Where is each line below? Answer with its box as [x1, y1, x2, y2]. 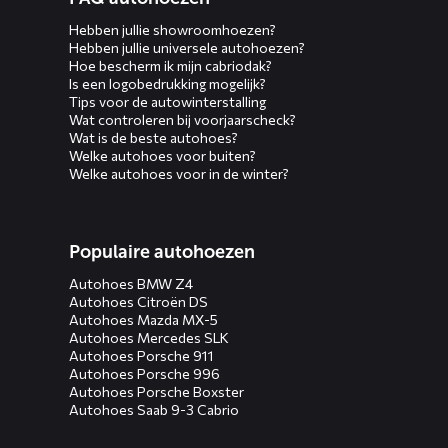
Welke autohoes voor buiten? [69, 147, 256, 164]
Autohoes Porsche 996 [69, 365, 220, 382]
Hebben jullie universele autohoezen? [69, 39, 305, 56]
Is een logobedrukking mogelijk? [69, 75, 266, 92]
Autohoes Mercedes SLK [69, 329, 229, 346]
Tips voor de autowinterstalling [69, 93, 266, 110]
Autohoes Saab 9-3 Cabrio [69, 401, 239, 418]
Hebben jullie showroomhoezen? [69, 21, 276, 38]
